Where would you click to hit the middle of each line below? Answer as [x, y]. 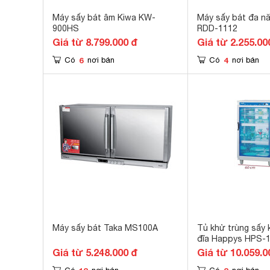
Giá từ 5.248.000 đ [95, 252]
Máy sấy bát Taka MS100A [105, 228]
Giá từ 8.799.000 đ [95, 42]
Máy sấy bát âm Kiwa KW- [104, 17]
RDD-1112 [217, 28]
